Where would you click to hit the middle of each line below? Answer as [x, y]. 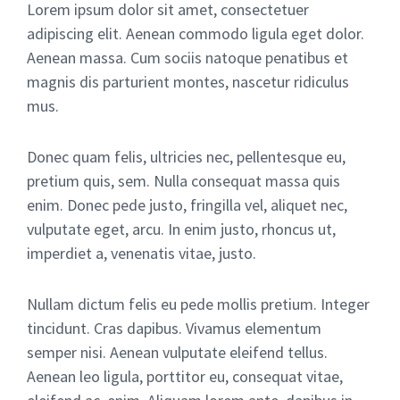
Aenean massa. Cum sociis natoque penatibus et [187, 57]
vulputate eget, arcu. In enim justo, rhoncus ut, [181, 229]
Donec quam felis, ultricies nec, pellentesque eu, [186, 156]
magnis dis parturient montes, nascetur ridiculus [188, 81]
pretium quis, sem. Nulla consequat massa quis [183, 180]
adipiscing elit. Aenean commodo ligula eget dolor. [196, 33]
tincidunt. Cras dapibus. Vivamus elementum [174, 328]
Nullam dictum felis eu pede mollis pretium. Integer [198, 304]
